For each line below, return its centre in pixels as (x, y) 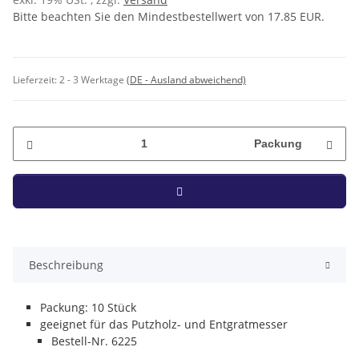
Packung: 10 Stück (88, 307)
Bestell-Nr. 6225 (94, 341)
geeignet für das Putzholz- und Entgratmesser (164, 324)
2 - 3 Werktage (93, 79)
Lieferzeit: (36, 79)
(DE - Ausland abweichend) (186, 79)
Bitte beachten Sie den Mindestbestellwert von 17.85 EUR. (169, 16)
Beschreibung (66, 264)
